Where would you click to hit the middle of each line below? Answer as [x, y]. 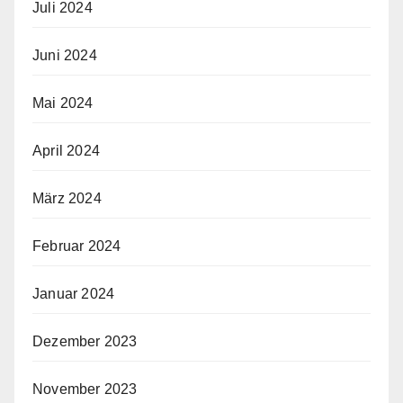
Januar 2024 [74, 293]
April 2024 [66, 150]
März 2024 [67, 198]
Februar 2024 [77, 246]
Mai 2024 [63, 103]
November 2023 [85, 389]
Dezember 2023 [85, 341]
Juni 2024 [65, 55]
